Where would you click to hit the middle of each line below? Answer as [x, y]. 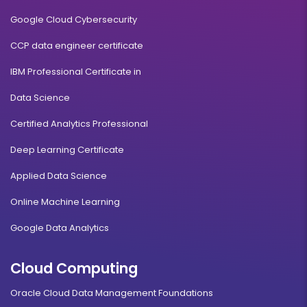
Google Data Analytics [60, 228]
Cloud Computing [74, 268]
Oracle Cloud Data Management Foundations [112, 293]
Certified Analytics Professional [79, 123]
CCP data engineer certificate [77, 45]
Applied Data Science [59, 175]
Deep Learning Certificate [67, 149]
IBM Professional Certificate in [76, 71]
